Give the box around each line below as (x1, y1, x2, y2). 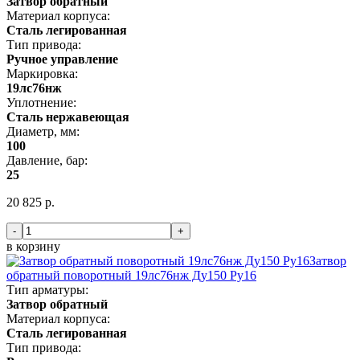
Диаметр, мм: (6, 124, 80, 138)
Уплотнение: (6, 95, 76, 109)
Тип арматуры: (6, 282, 88, 297)
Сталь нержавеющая (6, 109, 129, 124)
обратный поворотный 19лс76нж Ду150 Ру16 (6, 268, 256, 282)
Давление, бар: (6, 153, 88, 167)
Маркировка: (6, 66, 78, 80)
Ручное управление (6, 51, 118, 66)
